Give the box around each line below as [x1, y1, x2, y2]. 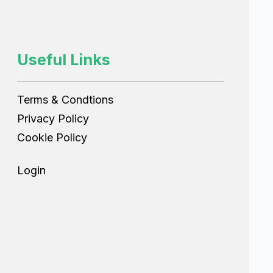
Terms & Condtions [17, 93, 114, 106]
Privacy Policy [17, 112, 90, 125]
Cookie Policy [17, 131, 88, 144]
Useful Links [17, 51, 111, 69]
